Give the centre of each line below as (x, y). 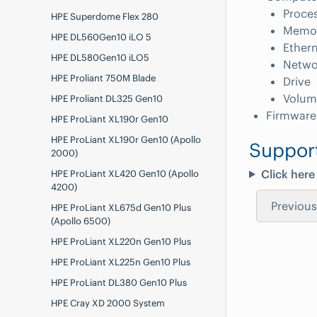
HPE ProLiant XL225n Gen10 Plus (121, 262)
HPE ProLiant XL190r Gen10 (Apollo (126, 140)
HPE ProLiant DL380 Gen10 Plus (119, 283)
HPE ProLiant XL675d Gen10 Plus (121, 208)
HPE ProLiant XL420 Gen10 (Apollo (125, 174)
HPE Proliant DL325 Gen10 (107, 99)
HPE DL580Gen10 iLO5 (100, 58)
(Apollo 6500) (81, 221)
